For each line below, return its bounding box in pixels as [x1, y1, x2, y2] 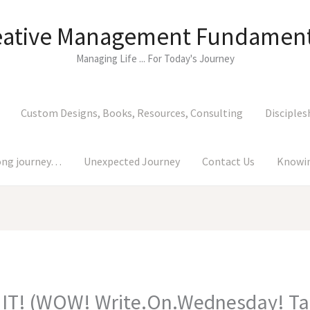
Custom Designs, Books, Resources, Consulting [21, 106, 243, 120]
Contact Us [202, 154, 255, 168]
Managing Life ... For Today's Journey [75, 52, 235, 65]
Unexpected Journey [84, 154, 180, 168]
